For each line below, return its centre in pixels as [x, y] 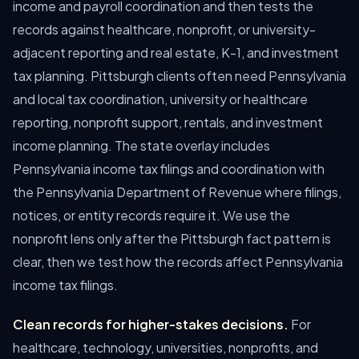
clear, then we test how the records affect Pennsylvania [178, 262]
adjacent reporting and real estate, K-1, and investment [176, 52]
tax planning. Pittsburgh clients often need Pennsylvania [179, 76]
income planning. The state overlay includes [141, 145]
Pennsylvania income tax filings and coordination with [169, 169]
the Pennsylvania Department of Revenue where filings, [177, 192]
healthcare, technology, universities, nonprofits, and [165, 347]
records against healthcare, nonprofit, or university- [164, 29]
